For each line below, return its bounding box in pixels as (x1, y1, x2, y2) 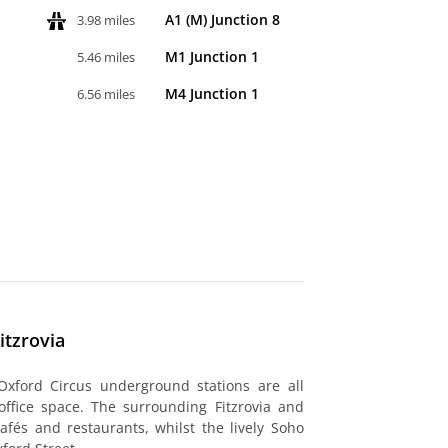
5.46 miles (77, 47, 136, 66)
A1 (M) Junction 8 (165, 9, 281, 29)
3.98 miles (77, 10, 136, 29)
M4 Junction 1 (165, 83, 260, 103)
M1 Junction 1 (165, 46, 260, 66)
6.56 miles (77, 84, 136, 103)
